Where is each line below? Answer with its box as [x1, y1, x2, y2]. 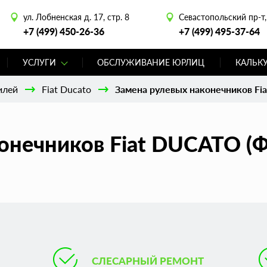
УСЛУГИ [22, 57, 56, 67]
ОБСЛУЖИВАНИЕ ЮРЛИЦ [97, 57, 205, 67]
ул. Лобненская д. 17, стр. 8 [23, 12, 129, 22]
